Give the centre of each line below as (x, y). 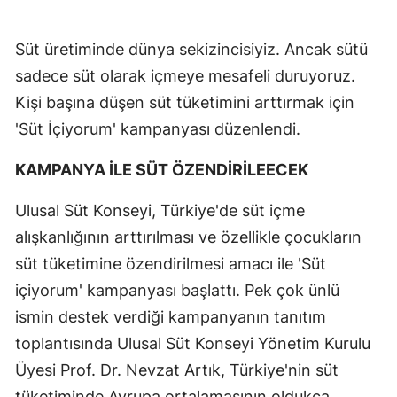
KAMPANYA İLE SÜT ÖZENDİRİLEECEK (162, 169)
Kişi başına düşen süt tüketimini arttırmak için (185, 102)
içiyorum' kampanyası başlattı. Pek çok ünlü (177, 290)
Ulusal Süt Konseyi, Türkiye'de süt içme (160, 210)
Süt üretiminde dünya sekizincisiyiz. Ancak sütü (191, 49)
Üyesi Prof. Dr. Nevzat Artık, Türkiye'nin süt (177, 370)
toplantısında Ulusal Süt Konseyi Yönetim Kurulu (193, 343)
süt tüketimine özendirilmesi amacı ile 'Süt (171, 263)
